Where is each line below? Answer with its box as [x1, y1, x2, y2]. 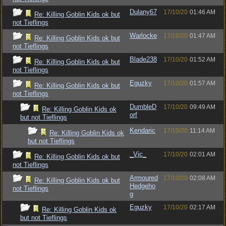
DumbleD [130, 103, 156, 110]
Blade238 [130, 55, 157, 63]
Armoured [130, 174, 158, 182]
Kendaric [130, 127, 155, 134]
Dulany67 [130, 8, 157, 16]
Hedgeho [130, 182, 155, 190]
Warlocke [130, 32, 157, 39]
